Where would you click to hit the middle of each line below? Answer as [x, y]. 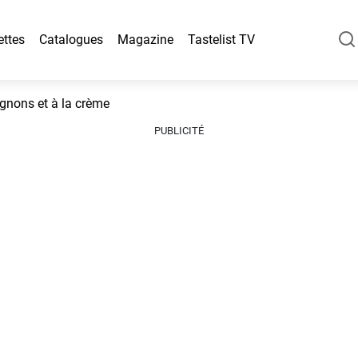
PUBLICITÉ [179, 131]
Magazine [145, 40]
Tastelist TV [221, 40]
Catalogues [71, 40]
